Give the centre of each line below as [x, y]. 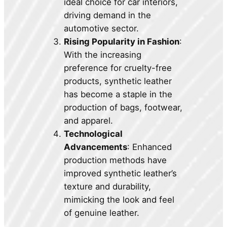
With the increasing [103, 55]
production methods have [116, 160]
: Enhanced [150, 147]
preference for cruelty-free [118, 68]
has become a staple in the [118, 94]
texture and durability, [108, 187]
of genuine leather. [102, 213]
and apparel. [89, 121]
